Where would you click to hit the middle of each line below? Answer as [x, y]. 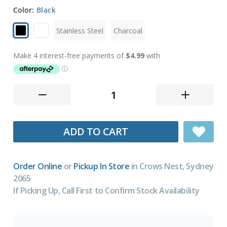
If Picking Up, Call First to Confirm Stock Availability [106, 191]
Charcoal [128, 30]
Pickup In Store [102, 166]
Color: [25, 10]
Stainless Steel [80, 30]
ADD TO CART [96, 132]
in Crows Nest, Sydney [172, 166]
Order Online [38, 166]
